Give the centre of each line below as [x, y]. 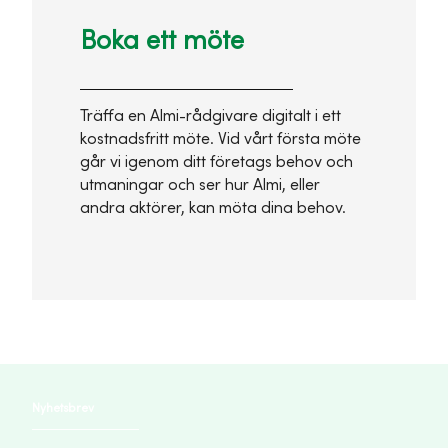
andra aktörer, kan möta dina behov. [213, 207]
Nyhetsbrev [63, 407]
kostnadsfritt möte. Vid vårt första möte [220, 138]
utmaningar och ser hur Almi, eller [200, 184]
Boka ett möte [162, 40]
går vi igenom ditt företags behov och [216, 161]
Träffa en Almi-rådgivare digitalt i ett [210, 115]
